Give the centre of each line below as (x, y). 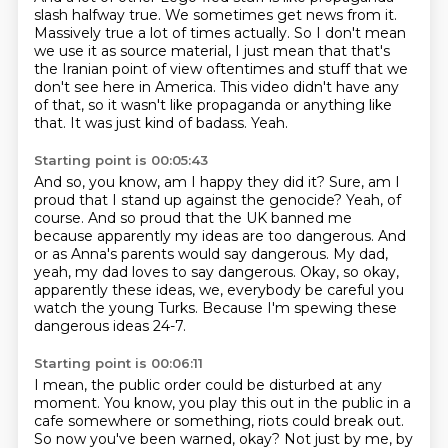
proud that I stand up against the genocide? (189, 200)
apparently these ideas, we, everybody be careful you (218, 290)
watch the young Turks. (117, 308)
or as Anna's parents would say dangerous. (183, 254)
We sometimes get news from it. (280, 15)
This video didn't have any (309, 87)
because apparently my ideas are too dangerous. (205, 236)
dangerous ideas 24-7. (109, 326)
